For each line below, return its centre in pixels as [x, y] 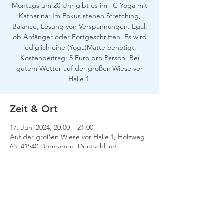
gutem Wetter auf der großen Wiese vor [80, 68]
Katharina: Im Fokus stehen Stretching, [80, 16]
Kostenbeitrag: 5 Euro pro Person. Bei [80, 58]
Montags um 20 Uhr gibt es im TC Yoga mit [80, 5]
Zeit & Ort [34, 109]
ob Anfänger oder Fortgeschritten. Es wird [80, 37]
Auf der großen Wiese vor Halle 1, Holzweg [77, 137]
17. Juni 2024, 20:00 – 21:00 [52, 127]
